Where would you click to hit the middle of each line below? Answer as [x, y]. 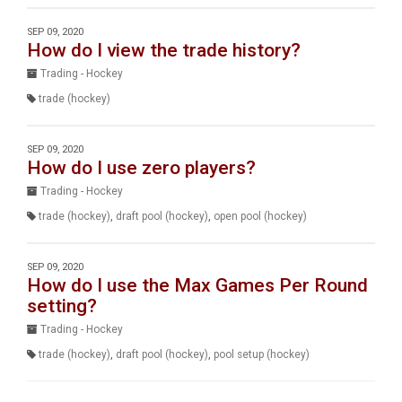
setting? [62, 306]
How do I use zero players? [141, 168]
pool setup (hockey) [262, 354]
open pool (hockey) [260, 216]
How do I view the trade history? [164, 50]
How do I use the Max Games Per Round [197, 285]
